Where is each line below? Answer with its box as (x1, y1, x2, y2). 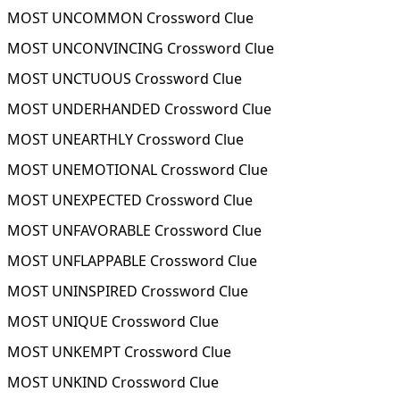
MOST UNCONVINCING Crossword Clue (7, 38, 274, 58)
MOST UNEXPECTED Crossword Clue (7, 190, 253, 210)
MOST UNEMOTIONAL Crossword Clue (7, 160, 268, 179)
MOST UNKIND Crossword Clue (7, 372, 219, 392)
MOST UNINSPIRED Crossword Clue (7, 281, 248, 301)
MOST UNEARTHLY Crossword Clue (7, 129, 244, 149)
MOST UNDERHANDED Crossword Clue (7, 99, 271, 119)
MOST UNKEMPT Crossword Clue (7, 342, 231, 362)
